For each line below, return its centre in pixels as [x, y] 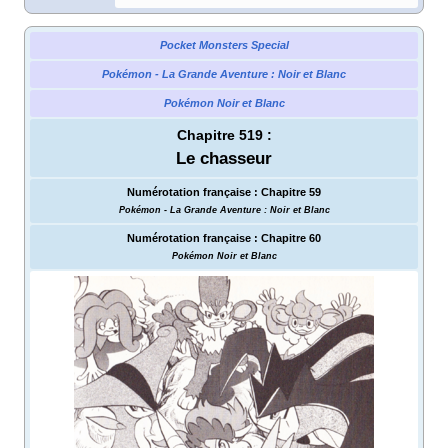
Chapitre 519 [219, 134]
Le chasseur [224, 158]
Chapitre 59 [291, 191]
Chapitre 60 [291, 237]
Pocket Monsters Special [224, 44]
